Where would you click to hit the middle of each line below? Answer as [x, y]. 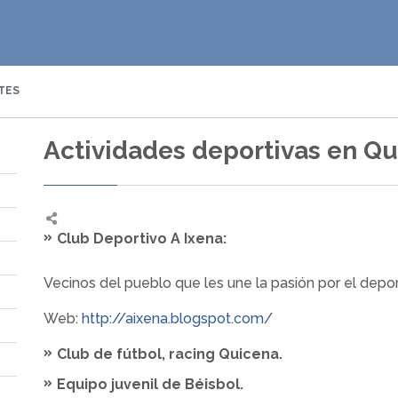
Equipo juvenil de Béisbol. [152, 384]
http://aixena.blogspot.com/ [177, 318]
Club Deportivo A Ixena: [142, 239]
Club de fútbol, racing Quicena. [171, 354]
